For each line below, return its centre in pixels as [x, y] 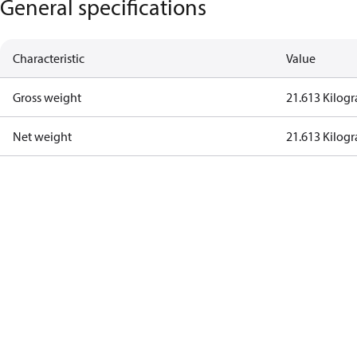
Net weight [42, 136]
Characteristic [49, 58]
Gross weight [47, 97]
